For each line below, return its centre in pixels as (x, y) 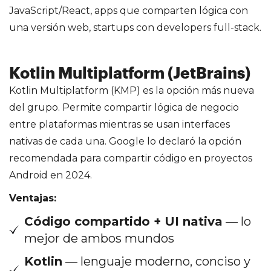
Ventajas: (33, 198)
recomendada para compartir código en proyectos (131, 158)
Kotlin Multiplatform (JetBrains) (130, 73)
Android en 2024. (51, 175)
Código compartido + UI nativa (123, 221)
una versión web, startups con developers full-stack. (135, 27)
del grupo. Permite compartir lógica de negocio (124, 107)
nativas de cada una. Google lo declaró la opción (125, 141)
